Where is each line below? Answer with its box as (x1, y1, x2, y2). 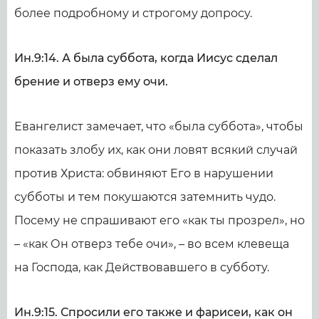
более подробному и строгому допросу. (14, 6, 252, 20)
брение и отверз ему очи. (14, 75, 168, 88)
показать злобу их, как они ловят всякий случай (14, 143, 298, 157)
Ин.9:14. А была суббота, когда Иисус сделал (14, 51, 278, 65)
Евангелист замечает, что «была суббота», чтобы (14, 120, 303, 133)
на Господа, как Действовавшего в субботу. (14, 261, 269, 274)
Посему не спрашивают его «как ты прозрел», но (14, 214, 305, 227)
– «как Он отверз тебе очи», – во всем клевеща (14, 237, 289, 251)
